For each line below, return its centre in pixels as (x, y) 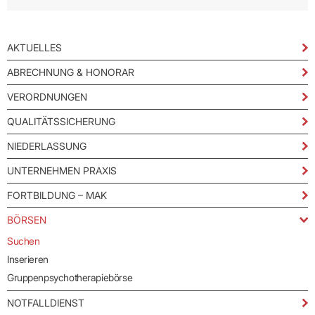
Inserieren (28, 259)
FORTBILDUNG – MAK (57, 195)
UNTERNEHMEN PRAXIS (62, 171)
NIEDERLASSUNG (47, 146)
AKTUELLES (34, 48)
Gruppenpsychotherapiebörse (70, 278)
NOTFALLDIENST (46, 303)
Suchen (24, 241)
